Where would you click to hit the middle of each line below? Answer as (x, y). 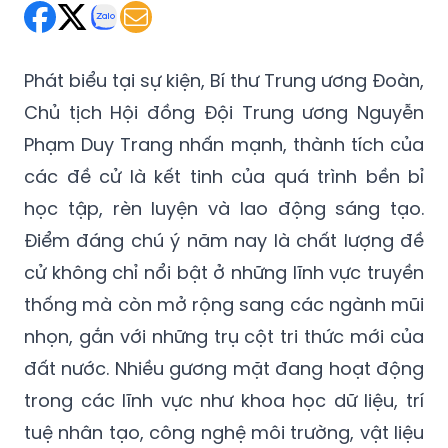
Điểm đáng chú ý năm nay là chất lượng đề (224, 240)
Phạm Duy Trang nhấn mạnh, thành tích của (224, 144)
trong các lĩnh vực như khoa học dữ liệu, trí (224, 400)
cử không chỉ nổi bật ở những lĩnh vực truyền (224, 272)
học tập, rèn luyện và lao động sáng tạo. (224, 208)
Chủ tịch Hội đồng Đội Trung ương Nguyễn (224, 112)
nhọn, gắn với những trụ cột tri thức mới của (224, 336)
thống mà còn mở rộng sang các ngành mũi (224, 304)
